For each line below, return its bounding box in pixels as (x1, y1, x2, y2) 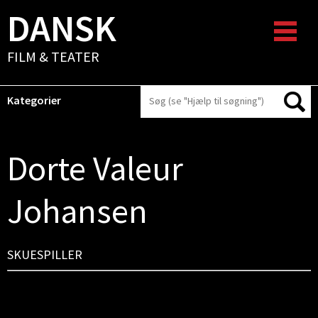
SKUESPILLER (7, 246, 82, 263)
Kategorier (7, 93, 61, 107)
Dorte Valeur (7, 147, 183, 190)
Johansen (7, 190, 148, 232)
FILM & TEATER (7, 48, 99, 65)
